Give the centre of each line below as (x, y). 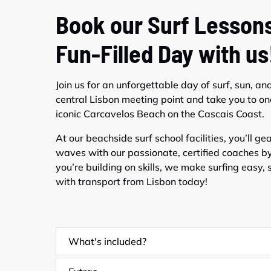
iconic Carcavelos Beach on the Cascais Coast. (160, 114)
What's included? (107, 242)
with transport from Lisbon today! (132, 182)
